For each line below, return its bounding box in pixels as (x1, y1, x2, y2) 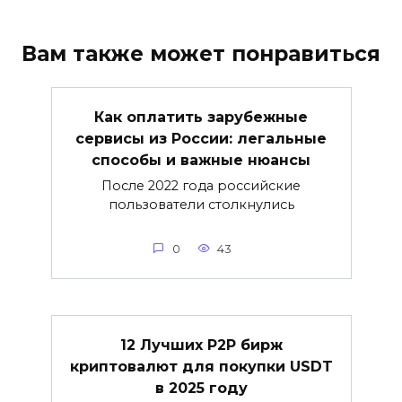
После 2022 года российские (101, 177, 301, 194)
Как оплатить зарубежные (94, 108, 308, 126)
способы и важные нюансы (92, 151, 310, 169)
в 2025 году (154, 379, 248, 397)
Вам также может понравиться (22, 41, 380, 67)
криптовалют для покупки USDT (69, 357, 333, 375)
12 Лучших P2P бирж (119, 336, 283, 354)
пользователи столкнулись (108, 196, 294, 213)
